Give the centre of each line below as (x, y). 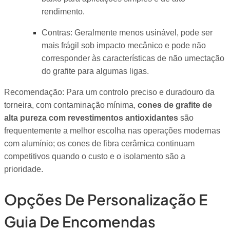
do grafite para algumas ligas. (95, 71)
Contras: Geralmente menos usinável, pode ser (127, 32)
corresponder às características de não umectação (133, 58)
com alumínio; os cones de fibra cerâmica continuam (99, 144)
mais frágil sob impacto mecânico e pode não (123, 45)
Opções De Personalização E (106, 199)
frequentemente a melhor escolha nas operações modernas (112, 131)
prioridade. (24, 169)
